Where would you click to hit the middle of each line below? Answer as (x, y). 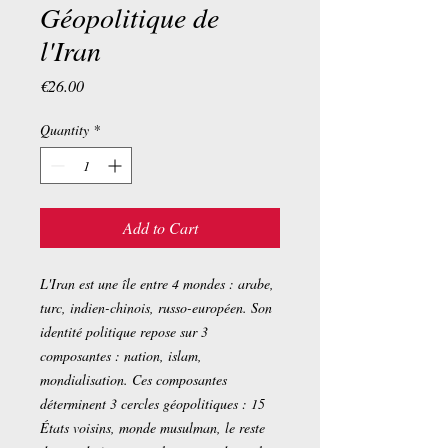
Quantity (64, 129)
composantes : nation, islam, (121, 355)
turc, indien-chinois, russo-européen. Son (156, 307)
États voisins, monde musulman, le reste (152, 427)
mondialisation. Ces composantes (133, 379)
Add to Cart (160, 227)
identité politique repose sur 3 (124, 331)
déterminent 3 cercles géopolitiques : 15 (152, 403)
